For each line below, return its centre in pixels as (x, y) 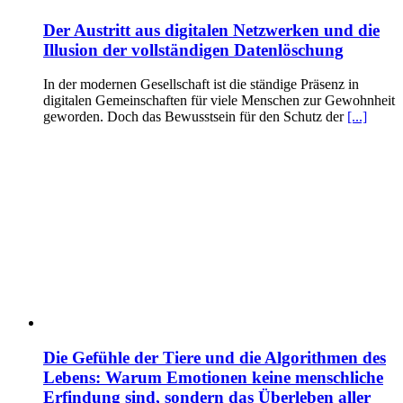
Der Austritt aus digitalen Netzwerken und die (211, 30)
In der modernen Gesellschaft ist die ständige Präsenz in (201, 85)
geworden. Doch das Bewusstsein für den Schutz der (195, 117)
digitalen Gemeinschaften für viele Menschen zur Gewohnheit (219, 101)
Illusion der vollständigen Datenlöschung (193, 49)
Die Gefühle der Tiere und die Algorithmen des (215, 358)
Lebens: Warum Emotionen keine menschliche (213, 378)
